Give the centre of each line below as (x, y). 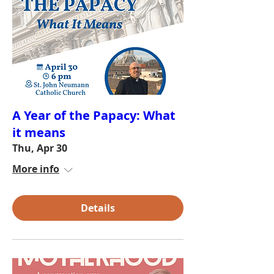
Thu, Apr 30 (40, 148)
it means (39, 132)
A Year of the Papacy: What (94, 115)
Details (98, 208)
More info (36, 169)
